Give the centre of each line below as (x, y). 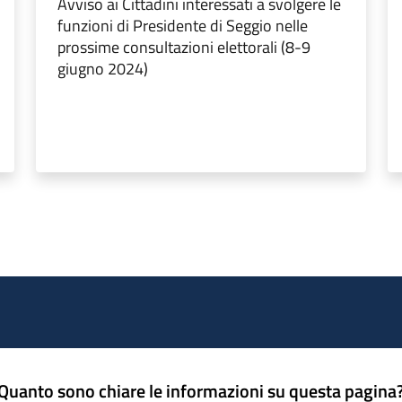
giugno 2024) (103, 69)
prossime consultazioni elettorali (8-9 (184, 48)
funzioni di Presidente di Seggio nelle (183, 26)
